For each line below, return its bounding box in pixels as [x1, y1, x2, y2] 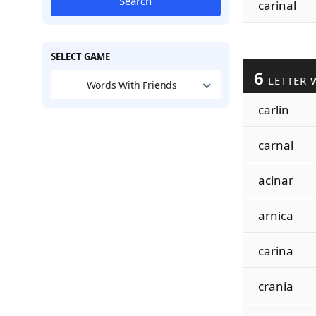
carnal [257, 137, 293, 153]
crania [257, 278, 293, 294]
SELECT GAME [50, 50, 110, 63]
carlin [257, 102, 289, 118]
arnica [257, 207, 293, 224]
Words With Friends [86, 78, 178, 92]
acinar [257, 172, 293, 188]
